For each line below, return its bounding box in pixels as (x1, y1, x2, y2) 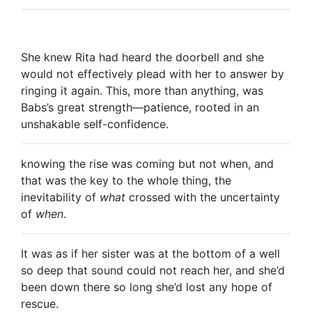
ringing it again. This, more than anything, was (21, 84, 263, 97)
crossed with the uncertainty (125, 190, 280, 204)
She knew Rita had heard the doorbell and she (21, 50, 264, 64)
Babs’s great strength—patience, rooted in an (21, 100, 259, 114)
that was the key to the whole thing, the (21, 173, 231, 187)
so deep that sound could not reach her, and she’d (21, 263, 285, 277)
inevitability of (21, 190, 100, 204)
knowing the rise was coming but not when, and (21, 157, 274, 171)
